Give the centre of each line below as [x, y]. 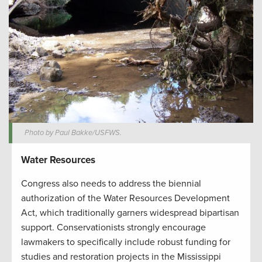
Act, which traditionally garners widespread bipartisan [130, 213]
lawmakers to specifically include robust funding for [126, 242]
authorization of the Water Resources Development [125, 199]
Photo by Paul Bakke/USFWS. [73, 133]
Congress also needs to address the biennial [111, 184]
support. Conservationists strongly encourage [113, 228]
